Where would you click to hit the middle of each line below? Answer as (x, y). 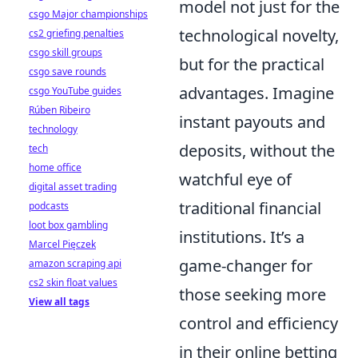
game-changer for (246, 265)
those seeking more (253, 294)
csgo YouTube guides (75, 91)
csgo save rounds (68, 72)
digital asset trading (73, 187)
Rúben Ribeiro (60, 110)
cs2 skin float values (73, 282)
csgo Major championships (88, 14)
